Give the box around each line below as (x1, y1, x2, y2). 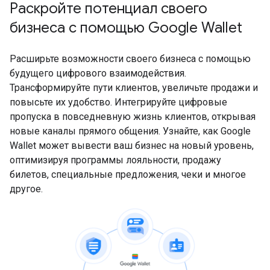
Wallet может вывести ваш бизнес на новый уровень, (10, 140, 254, 151)
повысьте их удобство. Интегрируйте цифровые (10, 96, 227, 108)
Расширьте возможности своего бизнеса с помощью (10, 53, 251, 64)
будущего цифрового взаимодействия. (10, 67, 186, 79)
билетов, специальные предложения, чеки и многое (10, 169, 246, 180)
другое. (10, 183, 43, 195)
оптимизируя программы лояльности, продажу (10, 154, 221, 166)
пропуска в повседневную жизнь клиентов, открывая (10, 111, 256, 122)
